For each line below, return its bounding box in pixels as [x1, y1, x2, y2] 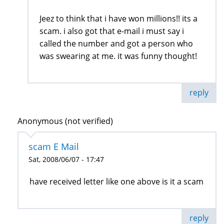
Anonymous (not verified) [17, 115, 113, 126]
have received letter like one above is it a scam [29, 175, 203, 187]
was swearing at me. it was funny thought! [39, 50, 197, 61]
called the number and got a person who [39, 37, 193, 49]
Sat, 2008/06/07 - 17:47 [28, 154, 104, 164]
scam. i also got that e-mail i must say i [39, 25, 184, 36]
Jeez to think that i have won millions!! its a [39, 12, 197, 24]
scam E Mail [28, 140, 79, 152]
